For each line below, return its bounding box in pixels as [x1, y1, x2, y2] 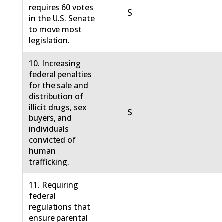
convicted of [29, 134, 76, 146]
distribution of [29, 91, 84, 102]
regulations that [29, 201, 91, 213]
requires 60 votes [29, 2, 94, 13]
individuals [29, 123, 69, 135]
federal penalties [29, 69, 92, 80]
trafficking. [29, 156, 70, 167]
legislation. [29, 35, 70, 46]
